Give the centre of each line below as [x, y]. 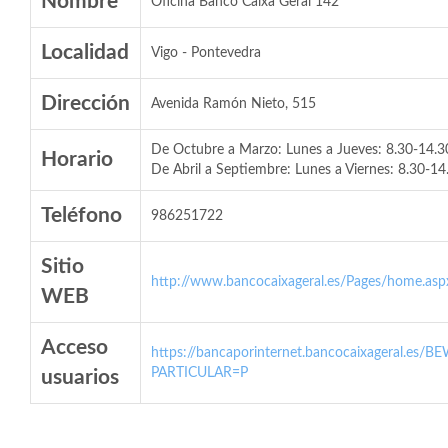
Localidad [85, 52]
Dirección [85, 103]
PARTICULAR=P [199, 373]
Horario [77, 159]
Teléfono [81, 215]
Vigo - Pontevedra [206, 53]
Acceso [74, 347]
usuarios [80, 377]
